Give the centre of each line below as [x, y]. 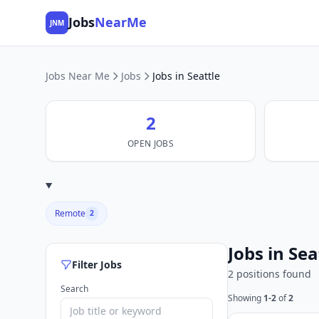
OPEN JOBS [151, 143]
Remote [70, 213]
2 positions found [270, 274]
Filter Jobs [97, 265]
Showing [246, 298]
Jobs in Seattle [186, 76]
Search [74, 289]
